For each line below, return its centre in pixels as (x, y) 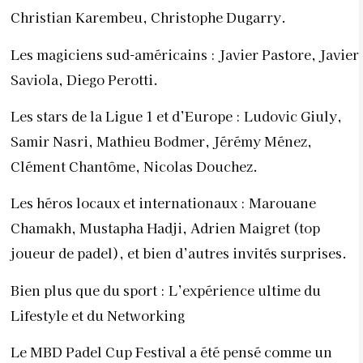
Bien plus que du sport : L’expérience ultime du (166, 290)
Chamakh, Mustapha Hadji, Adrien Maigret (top (165, 228)
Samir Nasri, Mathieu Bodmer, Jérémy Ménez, (161, 141)
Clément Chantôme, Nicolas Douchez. (134, 167)
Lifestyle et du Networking (98, 315)
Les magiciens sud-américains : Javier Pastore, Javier (185, 54)
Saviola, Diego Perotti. (84, 79)
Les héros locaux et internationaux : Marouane (163, 203)
